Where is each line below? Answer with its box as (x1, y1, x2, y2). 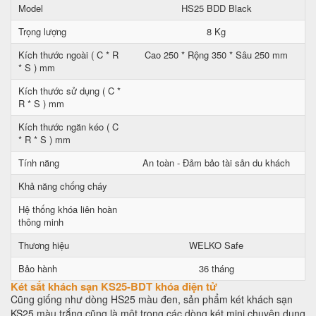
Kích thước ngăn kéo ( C (18, 120, 119, 133)
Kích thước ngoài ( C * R (18, 48, 119, 61)
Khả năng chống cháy (18, 179, 107, 193)
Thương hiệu (18, 238, 69, 252)
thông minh (18, 215, 63, 229)
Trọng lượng (18, 25, 66, 38)
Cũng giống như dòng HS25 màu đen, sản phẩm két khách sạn (11, 292, 293, 306)
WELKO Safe (189, 238, 243, 252)
